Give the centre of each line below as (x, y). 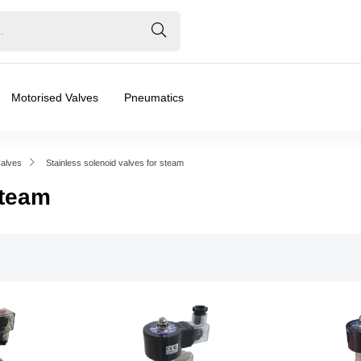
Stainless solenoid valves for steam (114, 163)
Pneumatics (154, 98)
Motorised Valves (55, 98)
